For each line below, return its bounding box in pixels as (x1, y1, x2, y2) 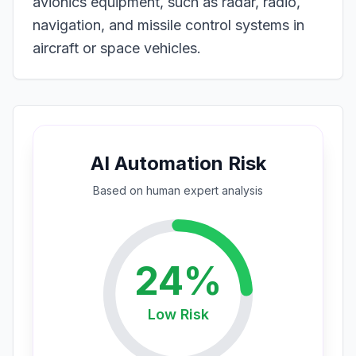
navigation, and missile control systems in (33, 17, 304, 33)
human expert (146, 184, 219, 197)
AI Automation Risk (90, 152, 266, 175)
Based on (93, 184, 146, 197)
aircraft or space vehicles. (33, 40, 201, 56)
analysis (219, 184, 263, 197)
